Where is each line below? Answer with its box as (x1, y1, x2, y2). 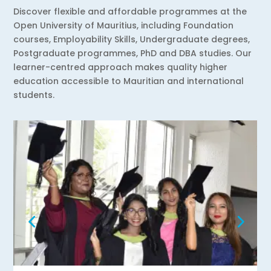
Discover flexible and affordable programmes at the (13, 5, 247, 18)
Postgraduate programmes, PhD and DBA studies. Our (13, 47, 252, 59)
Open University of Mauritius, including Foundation (13, 19, 234, 31)
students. (13, 88, 55, 101)
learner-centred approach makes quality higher (13, 60, 228, 73)
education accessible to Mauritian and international (13, 74, 244, 87)
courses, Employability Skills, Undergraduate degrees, (13, 33, 250, 45)
